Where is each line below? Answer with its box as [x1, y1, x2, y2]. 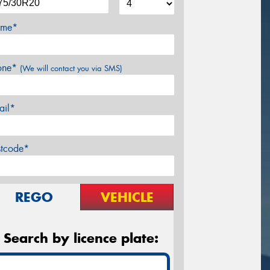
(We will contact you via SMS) [20, 63, 122, 74]
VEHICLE [100, 188, 154, 206]
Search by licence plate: [3, 229, 159, 246]
